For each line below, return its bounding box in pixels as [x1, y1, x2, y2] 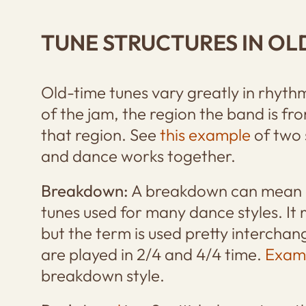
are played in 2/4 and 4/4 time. [40, 243, 265, 264]
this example [159, 124, 251, 145]
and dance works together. [40, 145, 236, 166]
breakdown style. [40, 264, 165, 286]
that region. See [40, 124, 160, 145]
